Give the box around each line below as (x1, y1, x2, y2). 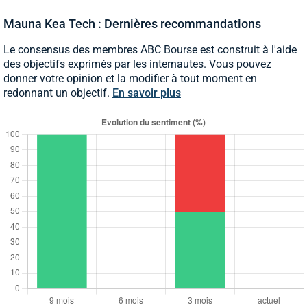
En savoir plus (112, 86, 181, 99)
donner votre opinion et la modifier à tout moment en (3, 71, 257, 85)
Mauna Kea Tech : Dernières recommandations (3, 16, 261, 31)
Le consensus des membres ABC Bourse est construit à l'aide (3, 42, 297, 56)
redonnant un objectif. (3, 86, 112, 99)
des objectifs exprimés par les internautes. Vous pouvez (3, 57, 271, 71)
